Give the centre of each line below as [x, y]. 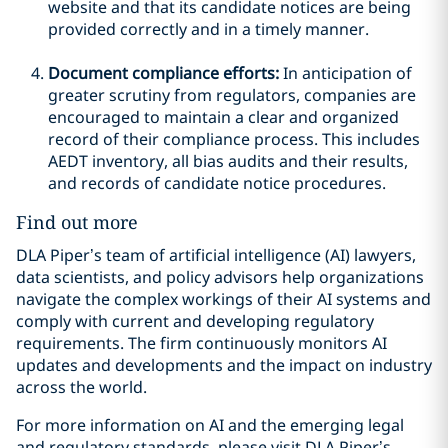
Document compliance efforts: [165, 73]
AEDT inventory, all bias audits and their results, [228, 161]
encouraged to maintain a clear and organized [223, 117]
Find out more [77, 222]
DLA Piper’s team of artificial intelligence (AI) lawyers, [216, 255]
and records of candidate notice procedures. [217, 183]
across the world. [81, 387]
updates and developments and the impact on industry [224, 365]
